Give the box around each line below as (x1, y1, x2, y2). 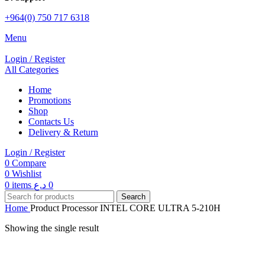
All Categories (5, 64, 59, 75)
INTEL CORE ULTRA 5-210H (100, 202, 221, 213)
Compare (12, 157, 46, 168)
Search (121, 192, 146, 201)
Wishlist (12, 168, 41, 179)
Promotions (28, 95, 71, 105)
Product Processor (30, 202, 100, 213)
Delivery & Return (28, 127, 98, 137)
